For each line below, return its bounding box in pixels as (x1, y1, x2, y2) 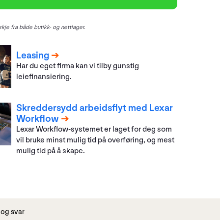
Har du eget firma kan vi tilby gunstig (16, 61, 139, 71)
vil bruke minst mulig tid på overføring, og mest (16, 135, 175, 145)
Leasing (16, 50, 50, 62)
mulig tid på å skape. (16, 146, 87, 156)
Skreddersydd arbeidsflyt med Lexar (16, 102, 173, 114)
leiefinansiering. (16, 72, 72, 82)
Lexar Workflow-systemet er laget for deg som (16, 124, 172, 134)
